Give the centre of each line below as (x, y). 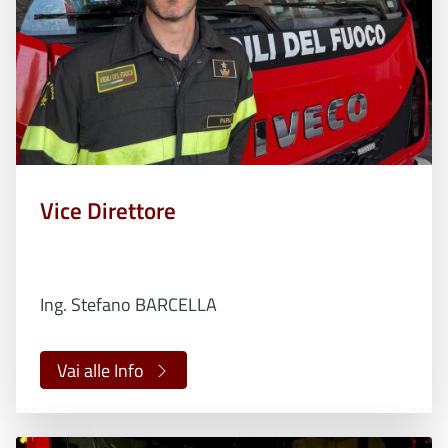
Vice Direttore (108, 210)
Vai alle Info (100, 370)
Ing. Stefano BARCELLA (128, 304)
